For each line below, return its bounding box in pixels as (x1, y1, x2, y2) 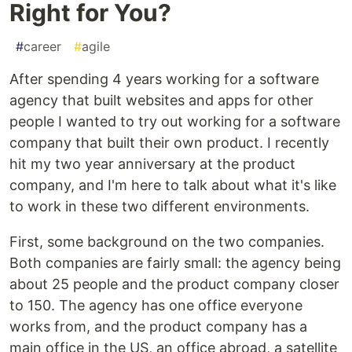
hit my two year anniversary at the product (9, 156, 295, 173)
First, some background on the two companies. (9, 233, 324, 251)
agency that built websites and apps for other (9, 92, 313, 109)
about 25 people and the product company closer (9, 276, 339, 293)
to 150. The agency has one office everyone (9, 297, 302, 314)
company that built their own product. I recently (9, 134, 329, 152)
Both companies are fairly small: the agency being (9, 255, 341, 272)
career (24, 38, 61, 55)
